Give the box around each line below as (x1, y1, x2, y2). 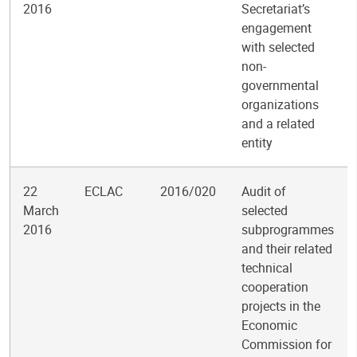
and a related (241, 115, 315, 132)
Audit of (241, 182, 286, 200)
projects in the (241, 297, 320, 315)
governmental (241, 76, 319, 94)
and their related (241, 240, 332, 257)
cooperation (241, 278, 308, 296)
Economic (241, 316, 297, 334)
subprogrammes (241, 221, 334, 238)
